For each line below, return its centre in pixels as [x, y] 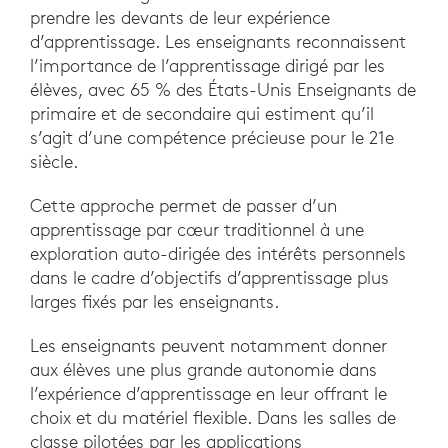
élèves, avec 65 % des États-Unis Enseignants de [223, 90]
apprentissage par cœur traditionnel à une [197, 230]
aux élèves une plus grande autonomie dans [203, 370]
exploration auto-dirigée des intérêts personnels [218, 254]
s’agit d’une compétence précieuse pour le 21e [212, 138]
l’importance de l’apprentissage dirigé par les [207, 66]
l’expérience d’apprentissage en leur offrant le [208, 394]
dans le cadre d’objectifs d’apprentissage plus [209, 278]
